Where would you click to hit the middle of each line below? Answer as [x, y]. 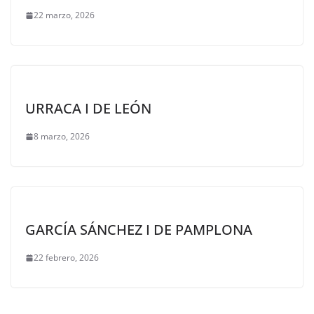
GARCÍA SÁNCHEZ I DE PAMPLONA [139, 230]
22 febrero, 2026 [66, 258]
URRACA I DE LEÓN [88, 109]
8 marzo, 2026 [62, 137]
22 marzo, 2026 [64, 15]
